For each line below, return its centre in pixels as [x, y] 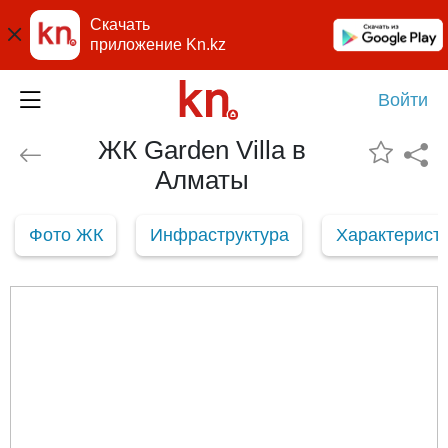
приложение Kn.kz [158, 44]
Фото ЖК [65, 234]
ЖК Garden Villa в [201, 150]
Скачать [120, 24]
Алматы [201, 180]
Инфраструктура [219, 234]
